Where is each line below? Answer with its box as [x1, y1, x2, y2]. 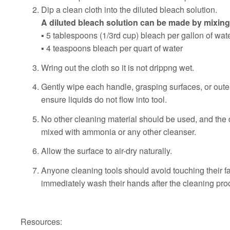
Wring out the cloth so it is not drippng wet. [41, 61, 194, 73]
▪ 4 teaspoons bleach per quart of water [41, 42, 183, 54]
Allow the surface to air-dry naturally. [41, 145, 172, 157]
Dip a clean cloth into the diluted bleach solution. [41, 4, 217, 16]
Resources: [21, 215, 62, 227]
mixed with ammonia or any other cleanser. [41, 125, 196, 138]
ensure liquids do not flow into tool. [41, 93, 167, 106]
